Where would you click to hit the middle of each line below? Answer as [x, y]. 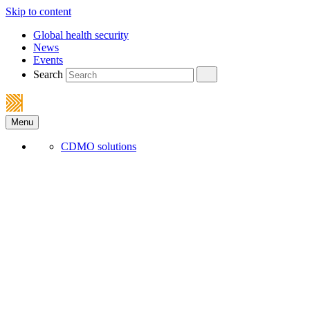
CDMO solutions [99, 146]
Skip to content [38, 11]
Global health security [81, 35]
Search [48, 74]
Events [48, 60]
